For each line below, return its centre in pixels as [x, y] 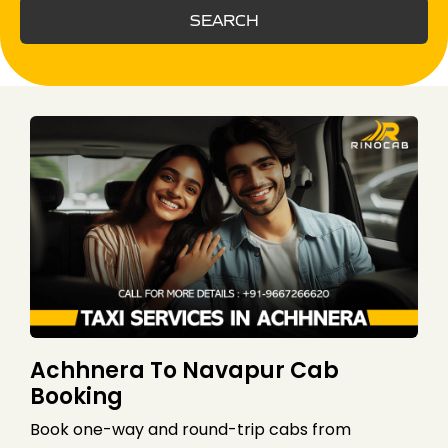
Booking [76, 396]
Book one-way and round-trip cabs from [190, 429]
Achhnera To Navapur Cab [184, 370]
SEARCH [224, 20]
